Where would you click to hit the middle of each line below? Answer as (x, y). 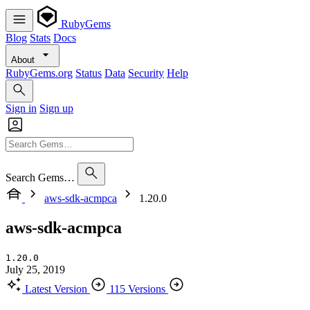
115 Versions (137, 289)
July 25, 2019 (35, 269)
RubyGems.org (39, 73)
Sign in (21, 108)
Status (89, 73)
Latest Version (56, 289)
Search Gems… (40, 177)
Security (146, 73)
